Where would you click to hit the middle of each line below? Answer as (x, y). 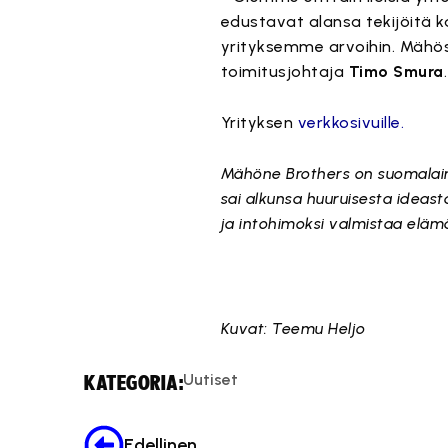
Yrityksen (259, 122)
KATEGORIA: (133, 383)
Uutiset (210, 380)
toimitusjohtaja (284, 71)
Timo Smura (396, 71)
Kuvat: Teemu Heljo (293, 328)
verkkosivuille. (351, 122)
